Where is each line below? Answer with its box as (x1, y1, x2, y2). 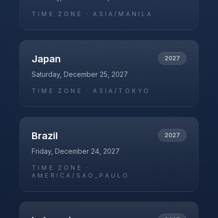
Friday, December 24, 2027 (32, 147, 120, 155)
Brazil (32, 130, 58, 142)
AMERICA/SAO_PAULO (32, 172, 130, 179)
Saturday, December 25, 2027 (32, 70, 128, 78)
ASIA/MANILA (93, 10, 153, 18)
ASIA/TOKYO (93, 87, 151, 94)
